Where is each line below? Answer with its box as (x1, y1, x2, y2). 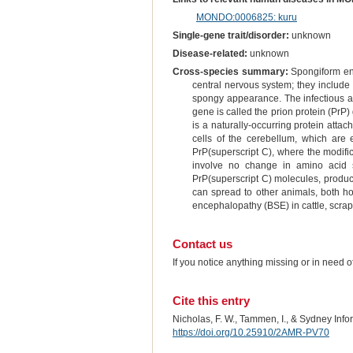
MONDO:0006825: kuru (195, 11, 297, 23)
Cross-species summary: (172, 66, 288, 78)
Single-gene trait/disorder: (172, 30, 289, 42)
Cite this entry (172, 293, 250, 307)
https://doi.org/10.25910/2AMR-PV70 (172, 326, 329, 338)
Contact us (172, 236, 232, 251)
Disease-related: (172, 48, 247, 60)
